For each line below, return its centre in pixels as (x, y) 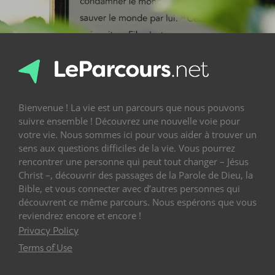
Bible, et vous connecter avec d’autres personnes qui (129, 189)
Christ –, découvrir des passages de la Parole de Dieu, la (136, 175)
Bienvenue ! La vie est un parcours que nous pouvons (131, 108)
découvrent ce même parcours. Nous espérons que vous (137, 202)
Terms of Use (45, 248)
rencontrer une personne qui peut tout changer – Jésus (134, 162)
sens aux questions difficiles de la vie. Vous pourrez (127, 148)
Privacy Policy (48, 231)
